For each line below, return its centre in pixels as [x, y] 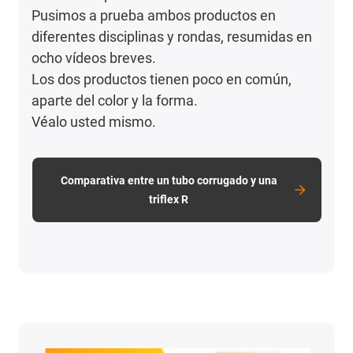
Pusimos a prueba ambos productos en [154, 15]
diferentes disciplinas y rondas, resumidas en [172, 36]
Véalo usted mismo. [94, 121]
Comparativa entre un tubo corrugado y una [169, 180]
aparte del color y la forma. [115, 100]
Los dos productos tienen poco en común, [162, 79]
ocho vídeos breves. [94, 58]
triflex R [169, 199]
